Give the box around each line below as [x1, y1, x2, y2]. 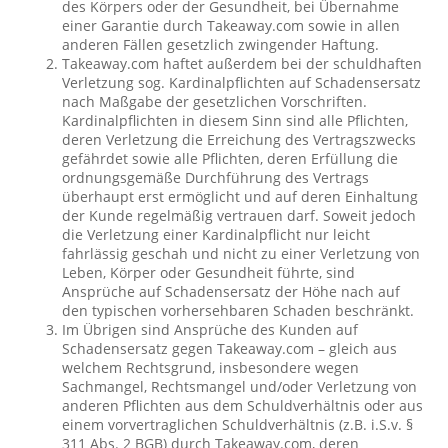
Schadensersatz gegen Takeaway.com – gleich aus [62, 339, 398, 358]
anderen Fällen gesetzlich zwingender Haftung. [62, 35, 380, 54]
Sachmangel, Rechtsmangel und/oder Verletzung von [62, 377, 418, 396]
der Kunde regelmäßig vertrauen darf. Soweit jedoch [62, 206, 417, 225]
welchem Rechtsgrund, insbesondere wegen [62, 358, 360, 377]
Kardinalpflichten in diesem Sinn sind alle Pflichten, [62, 111, 409, 130]
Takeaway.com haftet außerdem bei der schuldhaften [62, 54, 423, 73]
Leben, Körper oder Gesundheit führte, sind [62, 263, 356, 282]
